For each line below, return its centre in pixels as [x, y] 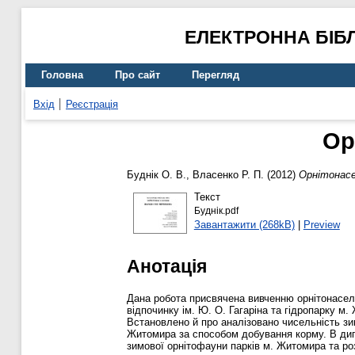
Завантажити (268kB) [244, 224]
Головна [62, 75]
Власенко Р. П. [228, 175]
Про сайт [137, 75]
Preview [321, 224]
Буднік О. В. [157, 175]
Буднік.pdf [216, 210]
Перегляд [216, 75]
